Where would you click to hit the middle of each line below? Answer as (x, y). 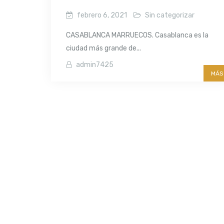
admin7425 (95, 64)
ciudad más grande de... (103, 48)
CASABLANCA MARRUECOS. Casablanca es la (137, 35)
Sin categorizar (170, 15)
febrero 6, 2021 (102, 15)
